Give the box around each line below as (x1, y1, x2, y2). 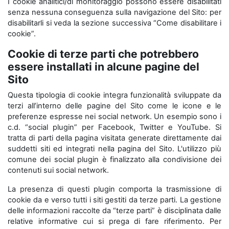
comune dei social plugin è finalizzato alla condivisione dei (8, 155, 221, 164)
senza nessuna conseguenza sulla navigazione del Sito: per (8, 8, 221, 17)
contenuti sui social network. (8, 166, 109, 175)
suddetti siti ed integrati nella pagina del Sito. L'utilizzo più (8, 144, 221, 153)
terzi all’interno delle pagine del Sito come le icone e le (8, 101, 221, 110)
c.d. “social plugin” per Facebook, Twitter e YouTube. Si (8, 123, 221, 132)
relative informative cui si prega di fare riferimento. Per (8, 217, 221, 226)
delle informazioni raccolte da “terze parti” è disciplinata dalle (8, 206, 221, 215)
